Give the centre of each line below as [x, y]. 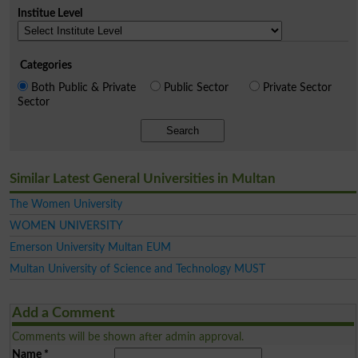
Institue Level [50, 13]
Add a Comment [63, 313]
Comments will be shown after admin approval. [127, 336]
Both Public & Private [83, 87]
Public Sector [196, 87]
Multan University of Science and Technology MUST [137, 268]
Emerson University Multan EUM [90, 247]
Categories [46, 65]
